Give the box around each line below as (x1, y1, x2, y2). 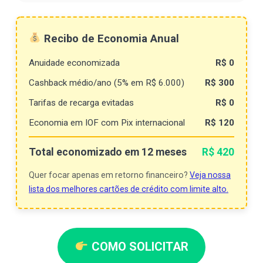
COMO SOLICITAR (88, 240, 188, 254)
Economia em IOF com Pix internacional (29, 117, 185, 128)
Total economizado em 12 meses (29, 146, 187, 158)
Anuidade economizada (29, 57, 120, 68)
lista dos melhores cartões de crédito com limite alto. (29, 184, 228, 194)
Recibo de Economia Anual (41, 32, 179, 45)
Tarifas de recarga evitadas (29, 97, 134, 108)
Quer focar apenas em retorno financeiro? (29, 170, 190, 180)
